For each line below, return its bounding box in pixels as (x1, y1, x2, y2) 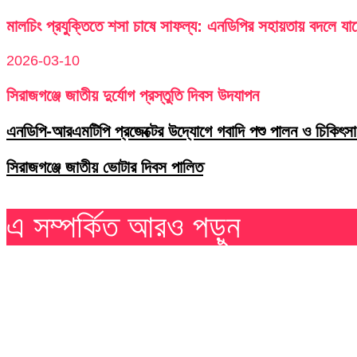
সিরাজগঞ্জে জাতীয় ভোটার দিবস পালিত (6, 157, 203, 176)
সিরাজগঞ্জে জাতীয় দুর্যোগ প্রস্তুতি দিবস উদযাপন (6, 85, 259, 104)
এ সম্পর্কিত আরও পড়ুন (6, 208, 241, 244)
